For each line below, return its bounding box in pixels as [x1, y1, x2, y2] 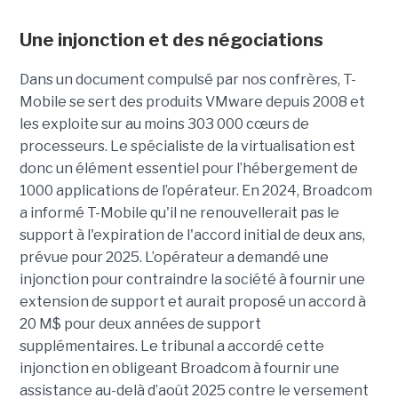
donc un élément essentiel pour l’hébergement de [19, 159, 358, 177]
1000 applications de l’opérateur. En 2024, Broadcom [19, 181, 372, 199]
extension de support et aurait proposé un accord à [19, 292, 366, 310]
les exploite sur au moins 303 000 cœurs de [19, 115, 309, 132]
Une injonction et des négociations [19, 28, 323, 51]
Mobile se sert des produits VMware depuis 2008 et [19, 92, 365, 110]
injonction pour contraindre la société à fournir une [19, 270, 365, 288]
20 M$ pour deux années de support [19, 314, 261, 332]
